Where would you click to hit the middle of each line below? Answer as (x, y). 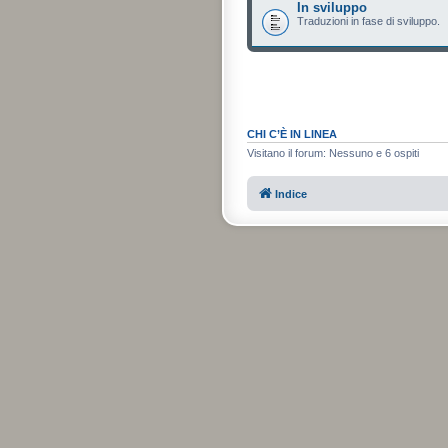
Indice (291, 194)
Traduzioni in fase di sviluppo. (368, 20)
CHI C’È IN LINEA (292, 133)
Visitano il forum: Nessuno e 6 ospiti (333, 152)
